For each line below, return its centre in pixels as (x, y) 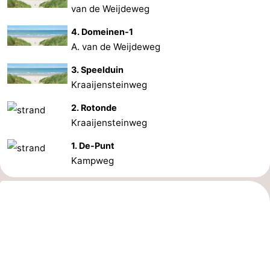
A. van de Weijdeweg (116, 46)
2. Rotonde (94, 107)
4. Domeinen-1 (102, 31)
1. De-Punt (93, 145)
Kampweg (93, 160)
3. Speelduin (98, 69)
